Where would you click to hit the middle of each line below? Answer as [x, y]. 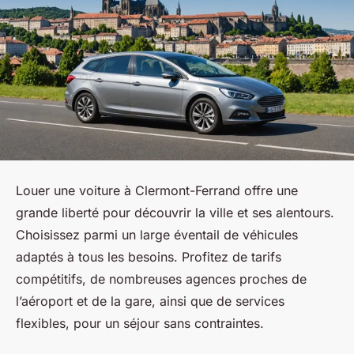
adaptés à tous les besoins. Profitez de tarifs [149, 256]
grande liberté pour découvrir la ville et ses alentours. [175, 212]
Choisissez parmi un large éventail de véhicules [157, 234]
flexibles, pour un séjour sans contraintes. [140, 323]
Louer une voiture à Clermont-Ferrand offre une [157, 190]
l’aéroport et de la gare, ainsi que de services [150, 301]
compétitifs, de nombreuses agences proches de [161, 279]
